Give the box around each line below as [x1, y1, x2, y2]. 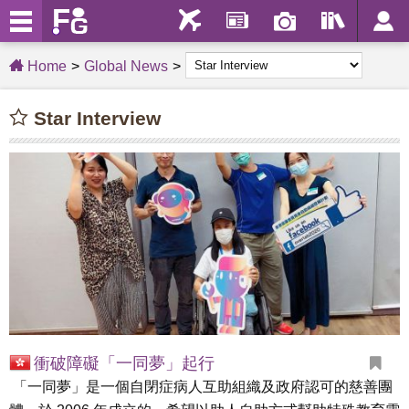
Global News [84, 58, 168, 74]
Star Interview [28, 108, 161, 129]
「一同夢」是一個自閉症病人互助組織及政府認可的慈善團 [9, 379, 393, 394]
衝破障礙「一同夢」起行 [34, 354, 215, 372]
